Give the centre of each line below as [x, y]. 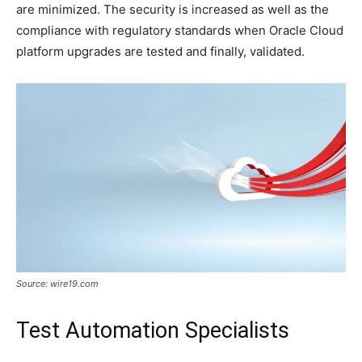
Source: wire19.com [57, 283]
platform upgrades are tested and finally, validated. [160, 52]
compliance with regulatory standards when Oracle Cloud [180, 31]
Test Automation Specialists [153, 330]
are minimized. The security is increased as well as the [173, 10]
